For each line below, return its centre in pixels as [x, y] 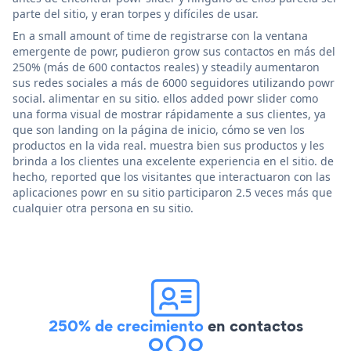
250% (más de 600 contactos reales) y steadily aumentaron [166, 67]
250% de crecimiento [126, 326]
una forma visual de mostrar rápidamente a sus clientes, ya [169, 114]
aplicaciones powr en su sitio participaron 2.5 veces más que [172, 192]
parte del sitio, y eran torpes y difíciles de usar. [136, 13]
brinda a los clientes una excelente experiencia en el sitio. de [173, 161]
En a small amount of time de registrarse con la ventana [160, 35]
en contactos [253, 326]
